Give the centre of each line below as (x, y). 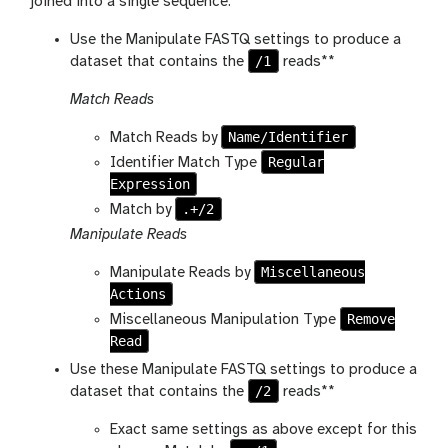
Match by (142, 210)
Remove (371, 319)
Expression (150, 184)
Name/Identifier (288, 137)
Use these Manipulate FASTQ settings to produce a (243, 370)
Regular (296, 162)
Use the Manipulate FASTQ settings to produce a (235, 40)
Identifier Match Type (185, 163)
